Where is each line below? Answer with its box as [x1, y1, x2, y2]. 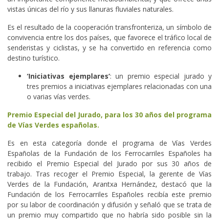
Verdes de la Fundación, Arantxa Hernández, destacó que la [7, 179, 212, 189]
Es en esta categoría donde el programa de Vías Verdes [7, 138, 212, 148]
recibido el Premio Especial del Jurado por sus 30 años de [7, 159, 212, 169]
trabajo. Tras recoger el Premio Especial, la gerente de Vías [7, 169, 212, 179]
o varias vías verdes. [27, 92, 90, 102]
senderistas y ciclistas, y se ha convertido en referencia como [7, 43, 212, 53]
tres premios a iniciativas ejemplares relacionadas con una [27, 82, 212, 91]
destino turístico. [7, 53, 60, 63]
